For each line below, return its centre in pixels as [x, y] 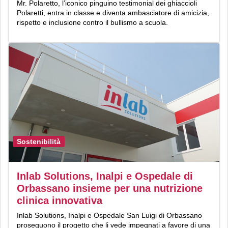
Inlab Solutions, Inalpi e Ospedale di [105, 176]
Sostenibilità [39, 142]
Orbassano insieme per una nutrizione [110, 188]
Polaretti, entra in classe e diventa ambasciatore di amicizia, [113, 12]
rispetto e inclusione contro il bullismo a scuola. [92, 22]
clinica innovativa [60, 200]
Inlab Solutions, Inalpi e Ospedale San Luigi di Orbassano [109, 215]
